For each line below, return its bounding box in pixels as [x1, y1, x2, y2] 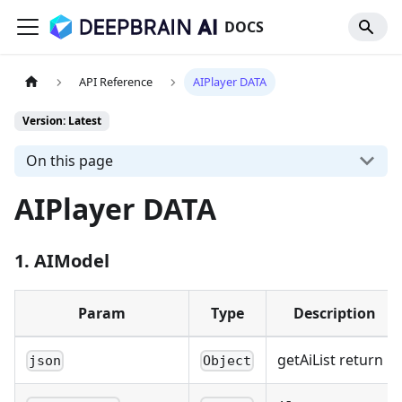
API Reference [79, 74, 153, 91]
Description [293, 302, 376, 323]
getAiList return [277, 349, 383, 370]
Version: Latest [22, 113, 101, 129]
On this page [25, 151, 113, 171]
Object [203, 353, 252, 370]
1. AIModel [14, 248, 109, 273]
